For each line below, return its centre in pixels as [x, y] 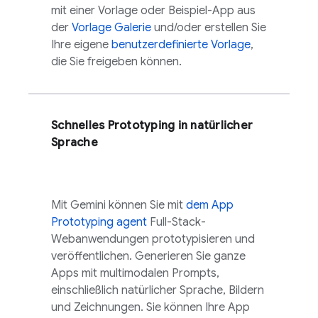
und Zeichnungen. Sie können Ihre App [150, 307]
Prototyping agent [99, 222]
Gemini [88, 205]
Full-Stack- [176, 222]
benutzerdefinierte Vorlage [181, 45]
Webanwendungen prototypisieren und [153, 239]
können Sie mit [146, 205]
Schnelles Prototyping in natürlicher [152, 126]
